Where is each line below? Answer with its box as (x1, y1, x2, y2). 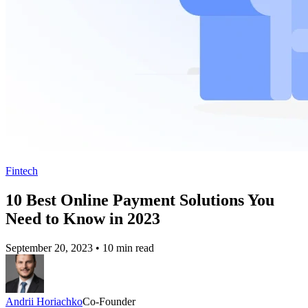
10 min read (102, 242, 154, 254)
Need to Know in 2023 (5, 210, 160, 228)
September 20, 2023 (5, 242, 93, 254)
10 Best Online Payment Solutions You (5, 191, 274, 210)
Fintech (5, 165, 38, 177)
